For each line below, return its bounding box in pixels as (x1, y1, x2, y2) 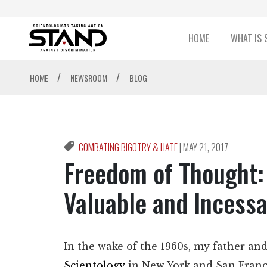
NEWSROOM (70, 72, 109, 85)
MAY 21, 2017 (183, 140, 228, 155)
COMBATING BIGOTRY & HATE (79, 140, 179, 155)
